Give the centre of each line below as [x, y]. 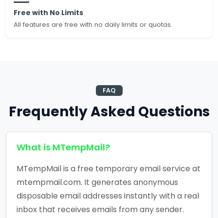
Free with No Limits [48, 13]
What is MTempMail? [63, 147]
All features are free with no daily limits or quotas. [93, 25]
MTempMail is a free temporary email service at [109, 169]
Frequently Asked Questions [109, 112]
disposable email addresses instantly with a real [108, 196]
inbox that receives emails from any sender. [100, 209]
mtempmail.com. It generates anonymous [97, 182]
